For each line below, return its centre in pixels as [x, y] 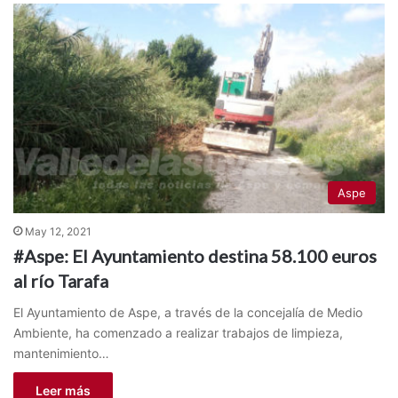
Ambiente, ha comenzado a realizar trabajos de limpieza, [178, 332]
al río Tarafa [61, 280]
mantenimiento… [61, 353]
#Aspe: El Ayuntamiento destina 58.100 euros [195, 255]
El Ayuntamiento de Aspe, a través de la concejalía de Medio [188, 312]
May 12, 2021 [58, 231]
